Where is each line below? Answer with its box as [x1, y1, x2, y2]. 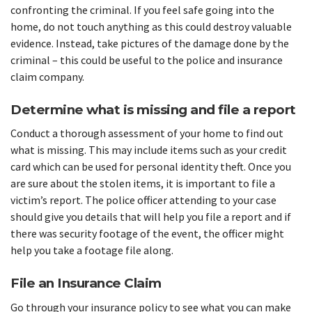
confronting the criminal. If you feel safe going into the [10, 2, 274, 17]
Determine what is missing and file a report [10, 101, 296, 118]
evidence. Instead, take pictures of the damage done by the [10, 36, 289, 50]
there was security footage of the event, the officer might [10, 226, 284, 241]
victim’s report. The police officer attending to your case [10, 193, 276, 208]
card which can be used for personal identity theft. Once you [10, 159, 291, 174]
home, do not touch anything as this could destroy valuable [10, 19, 292, 33]
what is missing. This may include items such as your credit [10, 143, 287, 157]
